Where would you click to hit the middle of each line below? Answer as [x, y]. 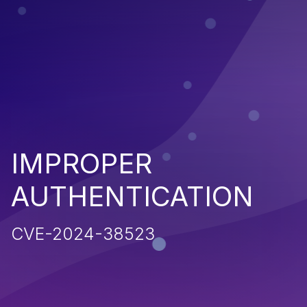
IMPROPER [82, 163]
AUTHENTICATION [132, 196]
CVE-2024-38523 [83, 233]
